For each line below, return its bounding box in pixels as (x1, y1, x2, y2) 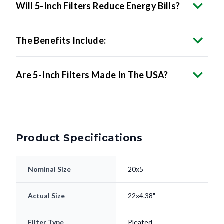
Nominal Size (28, 147, 71, 156)
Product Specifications (16, 114, 142, 126)
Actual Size (28, 173, 65, 182)
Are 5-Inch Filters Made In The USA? (16, 51, 168, 63)
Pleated (128, 200, 152, 209)
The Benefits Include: (16, 17, 106, 28)
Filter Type (28, 200, 64, 209)
